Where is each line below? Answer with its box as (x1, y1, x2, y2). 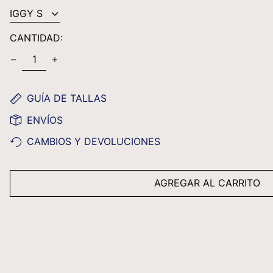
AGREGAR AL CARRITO (154, 177, 261, 189)
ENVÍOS (27, 113, 63, 126)
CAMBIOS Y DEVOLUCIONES (27, 135, 161, 147)
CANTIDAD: (10, 32, 63, 44)
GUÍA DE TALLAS (27, 92, 107, 104)
